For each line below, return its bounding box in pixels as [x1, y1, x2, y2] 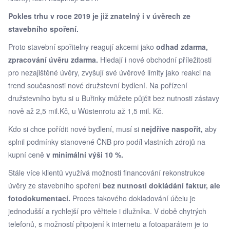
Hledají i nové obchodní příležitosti [100, 54, 212, 65]
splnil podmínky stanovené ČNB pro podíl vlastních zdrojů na [8, 136, 205, 147]
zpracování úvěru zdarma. [8, 54, 100, 65]
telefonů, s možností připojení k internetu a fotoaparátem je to [8, 218, 208, 229]
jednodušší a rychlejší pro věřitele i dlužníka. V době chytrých [8, 205, 206, 216]
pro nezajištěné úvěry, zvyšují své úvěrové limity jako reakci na [8, 67, 211, 78]
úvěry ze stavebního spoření [8, 180, 103, 190]
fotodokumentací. [8, 193, 70, 203]
